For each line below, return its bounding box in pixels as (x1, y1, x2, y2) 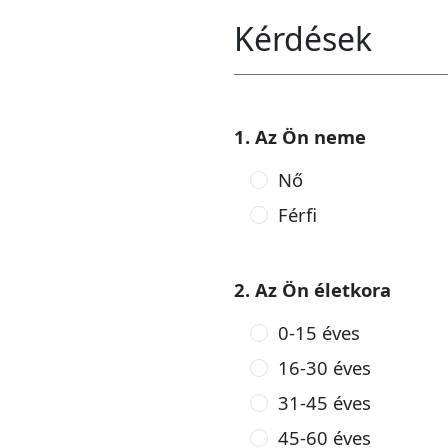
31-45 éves (277, 390, 371, 415)
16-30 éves (277, 355, 371, 380)
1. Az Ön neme (234, 124, 366, 149)
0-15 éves (277, 320, 360, 345)
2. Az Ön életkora (234, 277, 391, 302)
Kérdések (234, 17, 372, 60)
